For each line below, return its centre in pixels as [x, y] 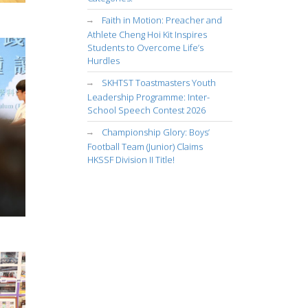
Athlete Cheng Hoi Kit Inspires [147, 34]
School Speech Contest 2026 [146, 110]
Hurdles [103, 60]
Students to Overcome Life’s [145, 47]
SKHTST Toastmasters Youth [158, 82]
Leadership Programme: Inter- [148, 97]
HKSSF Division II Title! [131, 159]
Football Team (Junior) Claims [145, 146]
